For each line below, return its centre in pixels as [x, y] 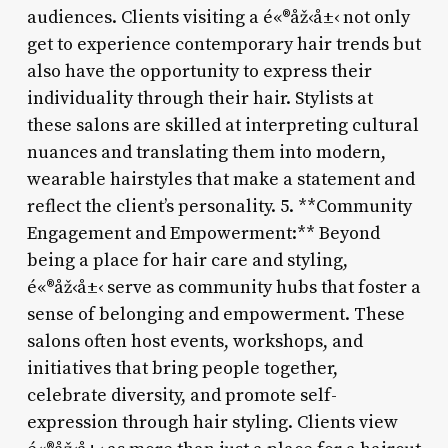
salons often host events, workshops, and [194, 341]
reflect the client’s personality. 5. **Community [219, 206]
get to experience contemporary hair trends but [223, 44]
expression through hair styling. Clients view [212, 422]
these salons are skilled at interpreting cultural [222, 125]
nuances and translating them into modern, [206, 152]
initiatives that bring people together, [182, 368]
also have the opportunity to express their [199, 71]
